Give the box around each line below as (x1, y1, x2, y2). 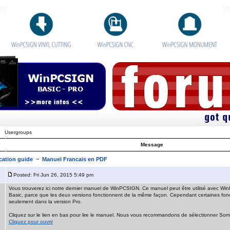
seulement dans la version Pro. (9, 199, 82, 204)
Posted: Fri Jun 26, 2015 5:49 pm (13, 172, 93, 178)
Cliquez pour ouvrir (9, 219, 53, 224)
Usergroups (5, 129, 32, 135)
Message (141, 142, 163, 147)
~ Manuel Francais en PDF (33, 156, 107, 162)
